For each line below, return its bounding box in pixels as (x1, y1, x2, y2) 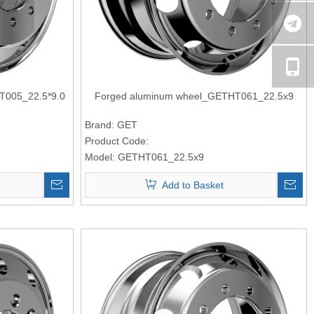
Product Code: (85, 135, 149, 146)
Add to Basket (162, 179, 224, 191)
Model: (85, 151, 116, 163)
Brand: (85, 118, 115, 130)
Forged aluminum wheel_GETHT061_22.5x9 (94, 90, 294, 102)
